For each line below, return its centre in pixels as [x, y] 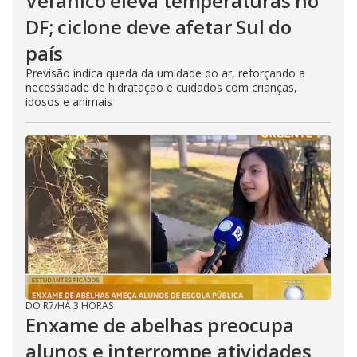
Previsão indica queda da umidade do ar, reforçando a [165, 73]
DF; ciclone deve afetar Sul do [159, 27]
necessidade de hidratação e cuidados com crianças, [161, 87]
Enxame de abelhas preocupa [160, 325]
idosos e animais [69, 102]
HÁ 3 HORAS [85, 306]
